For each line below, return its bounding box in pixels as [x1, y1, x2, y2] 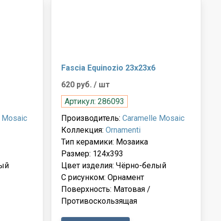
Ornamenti [106, 125, 141, 135]
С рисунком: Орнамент [61, 172, 145, 182]
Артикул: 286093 [65, 96, 125, 106]
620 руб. [61, 79, 94, 89]
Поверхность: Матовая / [61, 184, 151, 194]
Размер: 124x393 [61, 148, 124, 158]
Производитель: [61, 113, 123, 123]
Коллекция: [61, 125, 106, 135]
